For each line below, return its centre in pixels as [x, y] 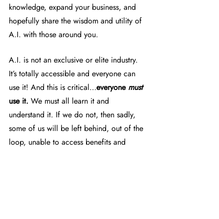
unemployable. [34, 170]
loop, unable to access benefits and [68, 142]
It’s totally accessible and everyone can [73, 74]
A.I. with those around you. [54, 35]
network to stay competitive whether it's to [78, 209]
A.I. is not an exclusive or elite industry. [75, 60]
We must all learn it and [70, 101]
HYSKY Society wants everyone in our [72, 195]
